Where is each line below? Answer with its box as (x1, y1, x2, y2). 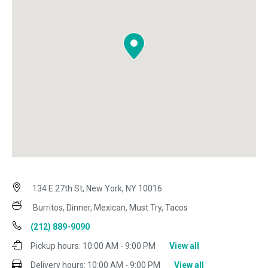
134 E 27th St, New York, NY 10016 (31, 184, 162, 194)
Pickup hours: (31, 241, 81, 251)
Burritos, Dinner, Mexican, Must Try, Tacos (33, 203, 188, 213)
